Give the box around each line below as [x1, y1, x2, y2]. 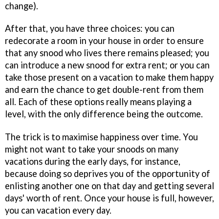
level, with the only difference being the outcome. [5, 109, 203, 120]
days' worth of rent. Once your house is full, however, [5, 193, 214, 204]
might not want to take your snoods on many [5, 144, 178, 155]
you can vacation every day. [5, 205, 111, 216]
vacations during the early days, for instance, [5, 156, 180, 167]
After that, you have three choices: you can [5, 23, 175, 34]
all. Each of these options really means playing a [5, 96, 192, 108]
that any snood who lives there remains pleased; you [5, 47, 209, 59]
